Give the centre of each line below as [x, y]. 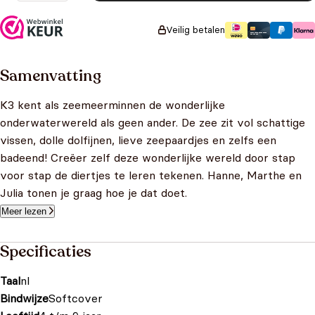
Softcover [76, 298]
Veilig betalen [195, 30]
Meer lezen [24, 211]
